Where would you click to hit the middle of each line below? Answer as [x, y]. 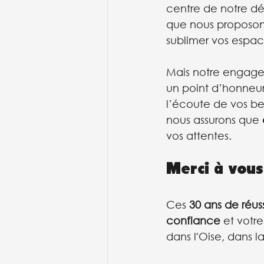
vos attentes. [199, 136]
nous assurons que [214, 120]
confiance [193, 221]
